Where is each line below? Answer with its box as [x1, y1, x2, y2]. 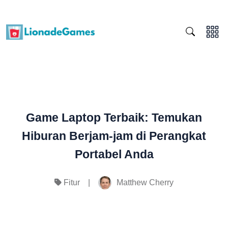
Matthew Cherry [117, 178, 174, 187]
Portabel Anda [74, 148, 154, 161]
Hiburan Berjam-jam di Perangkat [22, 129, 206, 142]
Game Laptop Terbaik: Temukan [26, 111, 202, 124]
